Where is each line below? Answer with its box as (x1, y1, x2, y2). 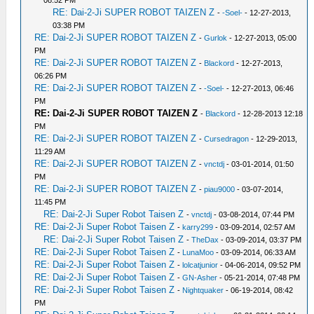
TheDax (191, 235, 219, 244)
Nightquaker (182, 285, 224, 294)
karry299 (182, 222, 214, 231)
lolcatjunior (182, 260, 219, 269)
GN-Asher (182, 273, 218, 282)
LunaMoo (182, 247, 214, 257)
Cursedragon (204, 134, 250, 143)
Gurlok (204, 33, 228, 42)
